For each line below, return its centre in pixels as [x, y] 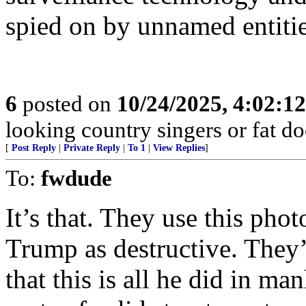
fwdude [76, 178]
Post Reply [34, 148]
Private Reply [92, 148]
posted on [67, 103]
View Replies [179, 148]
